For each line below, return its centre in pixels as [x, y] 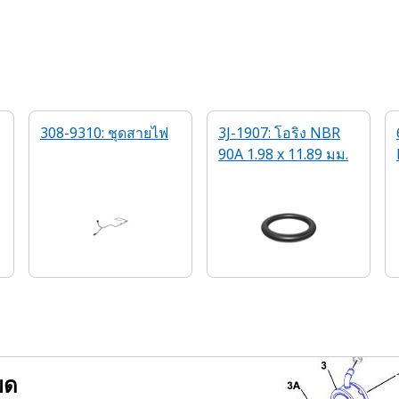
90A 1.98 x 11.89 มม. [283, 154]
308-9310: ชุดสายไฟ [104, 133]
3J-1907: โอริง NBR [279, 133]
